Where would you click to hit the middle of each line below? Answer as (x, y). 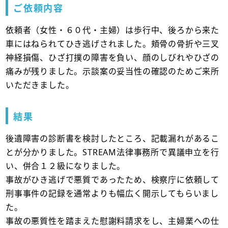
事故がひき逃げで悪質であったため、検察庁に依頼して (113, 179)
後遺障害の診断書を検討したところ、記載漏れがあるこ (113, 138)
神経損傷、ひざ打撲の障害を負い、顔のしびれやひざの (113, 57)
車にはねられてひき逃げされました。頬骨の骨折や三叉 (113, 44)
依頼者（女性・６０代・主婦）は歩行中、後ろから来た (113, 30)
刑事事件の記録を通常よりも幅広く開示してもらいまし (112, 193)
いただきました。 (40, 85)
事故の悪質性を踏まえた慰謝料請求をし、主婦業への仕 (113, 221)
